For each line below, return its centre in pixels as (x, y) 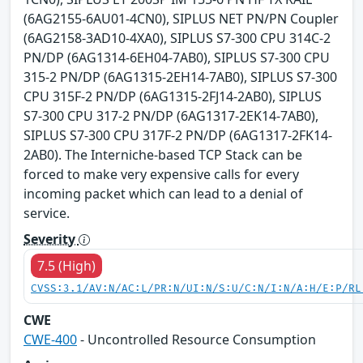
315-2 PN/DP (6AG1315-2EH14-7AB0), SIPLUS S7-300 (180, 77)
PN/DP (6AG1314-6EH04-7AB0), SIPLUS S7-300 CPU (177, 57)
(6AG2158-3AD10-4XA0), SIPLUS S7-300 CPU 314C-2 (177, 38)
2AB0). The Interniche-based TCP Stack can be (163, 154)
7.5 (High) (66, 265)
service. (47, 213)
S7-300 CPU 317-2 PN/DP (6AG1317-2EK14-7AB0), (171, 115)
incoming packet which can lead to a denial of (163, 193)
